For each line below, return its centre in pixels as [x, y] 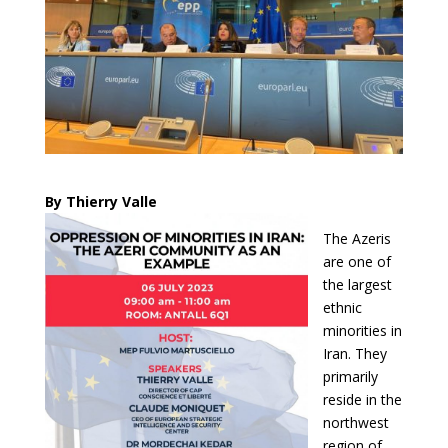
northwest [355, 422]
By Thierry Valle [100, 201]
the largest [357, 284]
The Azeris [356, 238]
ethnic [342, 307]
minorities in [362, 330]
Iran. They [354, 353]
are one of [356, 261]
